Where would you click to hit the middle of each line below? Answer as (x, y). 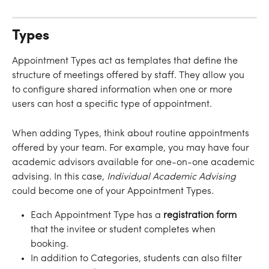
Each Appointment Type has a (96, 215)
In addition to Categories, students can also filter (138, 258)
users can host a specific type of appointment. (113, 105)
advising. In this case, (59, 177)
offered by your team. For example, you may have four (132, 148)
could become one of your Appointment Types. (114, 191)
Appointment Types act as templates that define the (126, 62)
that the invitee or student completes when (124, 230)
